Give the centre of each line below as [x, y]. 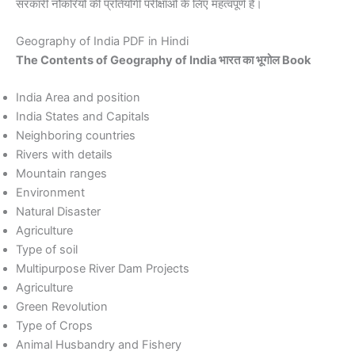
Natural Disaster [58, 212]
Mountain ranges [61, 174]
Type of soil [47, 250]
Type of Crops [54, 326]
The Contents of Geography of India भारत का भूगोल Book [163, 61]
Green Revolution [62, 307]
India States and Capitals [83, 117]
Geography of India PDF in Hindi [102, 42]
